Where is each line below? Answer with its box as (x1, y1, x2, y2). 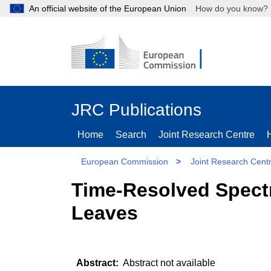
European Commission (81, 157, 168, 166)
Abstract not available (121, 257, 215, 268)
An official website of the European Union (29, 4, 186, 13)
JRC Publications (71, 100, 201, 119)
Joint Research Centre (158, 129, 255, 140)
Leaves (71, 202, 138, 224)
